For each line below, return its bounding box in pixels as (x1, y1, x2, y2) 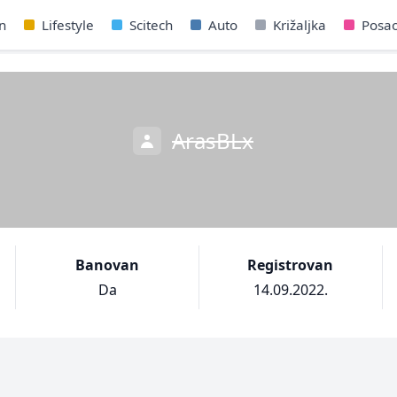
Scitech (128, 16, 173, 34)
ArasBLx (172, 126, 253, 155)
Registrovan (247, 255, 334, 275)
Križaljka (272, 16, 326, 34)
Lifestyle (41, 16, 94, 34)
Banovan (75, 255, 140, 275)
